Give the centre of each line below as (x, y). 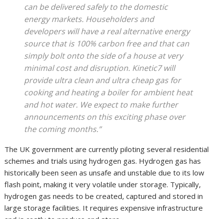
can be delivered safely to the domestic (96, 7)
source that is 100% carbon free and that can (107, 44)
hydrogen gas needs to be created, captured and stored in (104, 196)
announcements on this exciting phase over (105, 117)
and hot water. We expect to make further (101, 105)
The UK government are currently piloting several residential (107, 149)
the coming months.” (63, 129)
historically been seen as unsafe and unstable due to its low (105, 173)
